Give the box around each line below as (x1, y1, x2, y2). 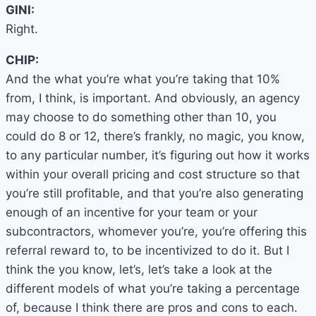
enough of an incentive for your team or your (6, 205, 257, 220)
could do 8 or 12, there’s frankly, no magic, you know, (6, 129, 305, 144)
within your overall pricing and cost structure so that (6, 167, 300, 182)
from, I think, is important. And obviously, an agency (6, 91, 300, 106)
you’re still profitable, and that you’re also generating (6, 186, 303, 201)
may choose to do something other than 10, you (6, 110, 276, 125)
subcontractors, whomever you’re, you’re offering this (6, 224, 307, 239)
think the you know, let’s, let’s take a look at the (6, 262, 272, 277)
